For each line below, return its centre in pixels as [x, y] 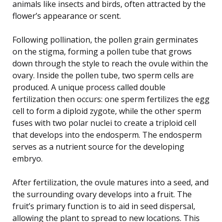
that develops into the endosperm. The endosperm [107, 135]
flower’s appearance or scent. [67, 16]
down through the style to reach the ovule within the [110, 63]
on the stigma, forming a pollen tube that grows [102, 51]
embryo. [28, 158]
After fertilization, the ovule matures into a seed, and [111, 182]
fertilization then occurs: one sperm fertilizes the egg [111, 99]
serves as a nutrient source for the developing [98, 146]
